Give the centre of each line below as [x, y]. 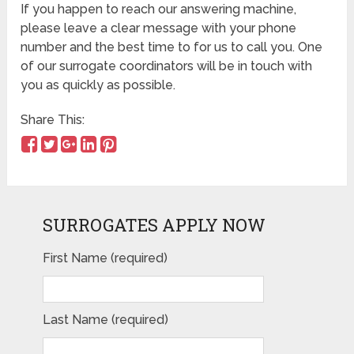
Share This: [53, 120]
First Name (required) [105, 258]
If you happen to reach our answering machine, [159, 9]
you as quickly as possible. [98, 85]
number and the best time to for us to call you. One [172, 47]
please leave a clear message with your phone [159, 28]
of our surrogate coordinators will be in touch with [167, 66]
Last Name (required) [105, 319]
